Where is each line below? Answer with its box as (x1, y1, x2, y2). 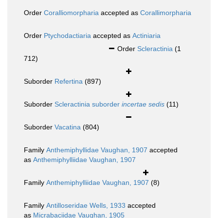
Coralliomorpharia (44, 9, 99, 17)
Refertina (54, 77, 83, 86)
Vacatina (54, 123, 81, 131)
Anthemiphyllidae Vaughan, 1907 (46, 146, 147, 154)
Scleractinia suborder (54, 100, 122, 109)
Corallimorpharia (140, 9, 191, 17)
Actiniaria (132, 32, 161, 40)
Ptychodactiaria (44, 32, 91, 40)
